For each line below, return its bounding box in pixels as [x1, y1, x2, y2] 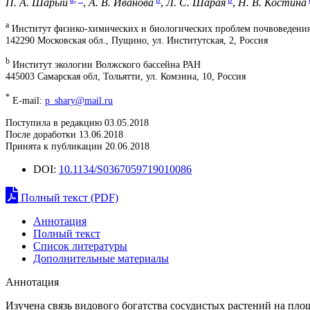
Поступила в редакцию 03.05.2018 [6, 116, 149, 128]
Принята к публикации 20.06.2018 [6, 140, 149, 152]
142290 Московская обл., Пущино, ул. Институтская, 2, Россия [6, 34, 268, 46]
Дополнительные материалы [33, 252, 169, 264]
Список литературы [33, 239, 127, 252]
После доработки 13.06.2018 [6, 128, 123, 140]
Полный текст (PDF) [18, 191, 118, 203]
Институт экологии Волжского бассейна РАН [10, 59, 201, 71]
